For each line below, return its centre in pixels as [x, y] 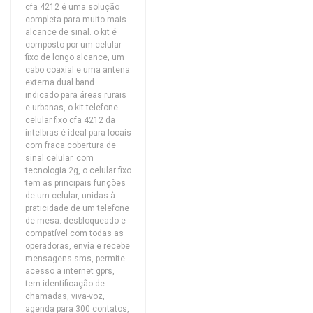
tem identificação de [65, 284]
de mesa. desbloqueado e [75, 221]
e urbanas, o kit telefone [72, 108]
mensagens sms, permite [75, 259]
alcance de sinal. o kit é [71, 32]
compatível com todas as [74, 233]
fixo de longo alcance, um [75, 57]
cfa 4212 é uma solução [72, 7]
